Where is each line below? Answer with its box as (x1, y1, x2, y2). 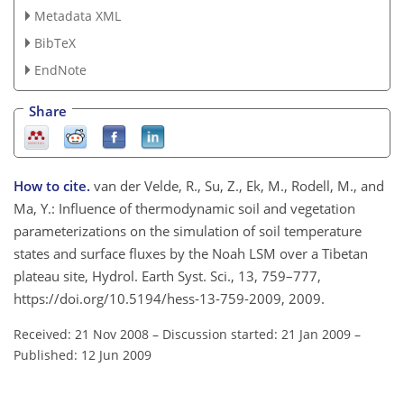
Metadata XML (33, 6, 121, 24)
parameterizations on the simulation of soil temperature (14, 222, 362, 241)
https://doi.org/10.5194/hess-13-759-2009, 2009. (14, 289, 325, 308)
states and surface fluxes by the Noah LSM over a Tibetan (14, 244, 368, 263)
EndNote (33, 60, 87, 78)
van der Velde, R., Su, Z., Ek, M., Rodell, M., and (94, 177, 384, 196)
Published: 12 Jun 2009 (14, 346, 151, 364)
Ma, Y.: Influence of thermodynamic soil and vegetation (14, 199, 355, 218)
